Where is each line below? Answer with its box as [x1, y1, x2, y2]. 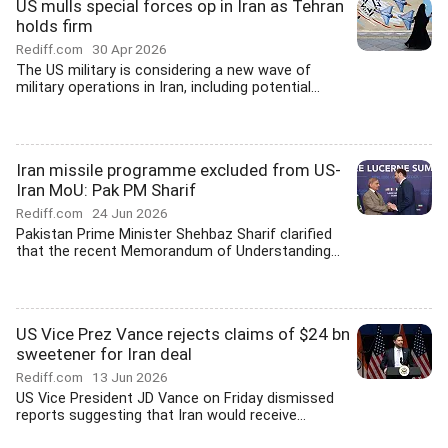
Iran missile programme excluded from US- [16, 160, 341, 180]
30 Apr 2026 [92, 41, 167, 57]
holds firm [16, 16, 93, 36]
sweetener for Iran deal [16, 344, 192, 364]
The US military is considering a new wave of [16, 62, 311, 79]
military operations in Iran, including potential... [16, 79, 320, 96]
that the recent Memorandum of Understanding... [16, 243, 340, 260]
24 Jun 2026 [92, 205, 168, 221]
